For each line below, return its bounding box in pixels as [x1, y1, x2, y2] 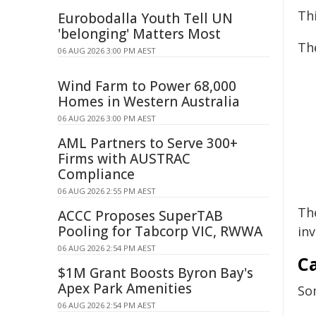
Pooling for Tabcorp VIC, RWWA [58, 222, 262, 241]
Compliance [58, 165, 135, 183]
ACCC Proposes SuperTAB [58, 207, 223, 225]
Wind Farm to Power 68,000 [58, 77, 236, 95]
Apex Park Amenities [58, 279, 192, 298]
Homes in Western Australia [58, 92, 240, 111]
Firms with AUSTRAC [58, 150, 190, 168]
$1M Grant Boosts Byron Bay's [58, 264, 253, 282]
